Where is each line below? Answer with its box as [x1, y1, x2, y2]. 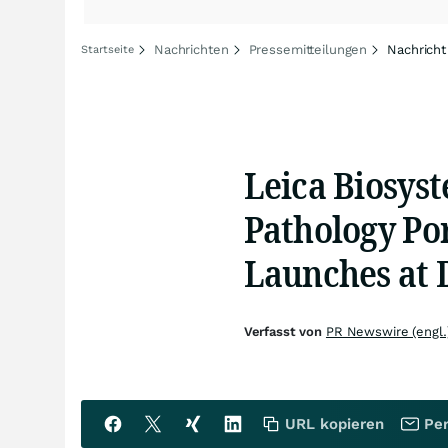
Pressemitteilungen [248, 42, 368, 57]
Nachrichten [154, 42, 229, 57]
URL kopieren [285, 415, 384, 433]
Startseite [81, 43, 134, 56]
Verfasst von [243, 324, 326, 339]
